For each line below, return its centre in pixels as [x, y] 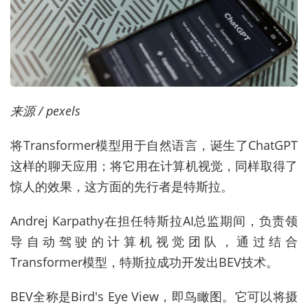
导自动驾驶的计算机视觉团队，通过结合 [154, 242]
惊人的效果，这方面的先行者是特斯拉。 [122, 187]
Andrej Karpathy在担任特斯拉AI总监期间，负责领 [154, 221]
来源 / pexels [45, 111]
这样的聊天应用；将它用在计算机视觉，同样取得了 [154, 166]
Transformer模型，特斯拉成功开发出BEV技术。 [144, 262]
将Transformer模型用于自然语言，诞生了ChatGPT [154, 145]
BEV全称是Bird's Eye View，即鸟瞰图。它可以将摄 [154, 297]
